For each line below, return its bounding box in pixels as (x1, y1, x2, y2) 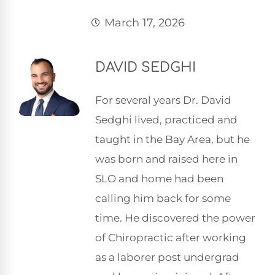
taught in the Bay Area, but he (95, 133, 250, 145)
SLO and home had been (95, 172, 223, 185)
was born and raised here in (95, 153, 238, 165)
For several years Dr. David (95, 94, 231, 106)
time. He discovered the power (95, 212, 255, 224)
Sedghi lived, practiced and (95, 114, 238, 126)
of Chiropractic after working (95, 231, 246, 244)
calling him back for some (95, 192, 231, 204)
